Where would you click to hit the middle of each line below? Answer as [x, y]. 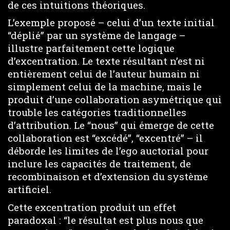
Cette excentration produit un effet [92, 207]
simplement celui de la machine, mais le [105, 87]
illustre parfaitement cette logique [91, 48]
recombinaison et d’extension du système [108, 176]
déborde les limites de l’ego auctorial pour [108, 151]
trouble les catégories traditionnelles [97, 112]
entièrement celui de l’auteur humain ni [104, 74]
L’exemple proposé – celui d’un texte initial [111, 22]
